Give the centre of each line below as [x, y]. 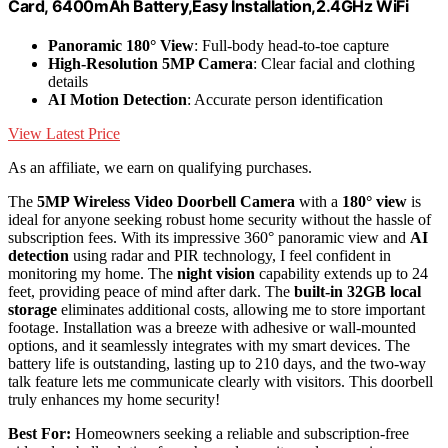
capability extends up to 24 [341, 274]
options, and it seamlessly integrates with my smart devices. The [209, 346]
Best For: [39, 434]
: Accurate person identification [285, 100]
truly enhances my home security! [114, 400]
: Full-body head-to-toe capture [291, 46]
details [68, 82]
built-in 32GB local [357, 292]
